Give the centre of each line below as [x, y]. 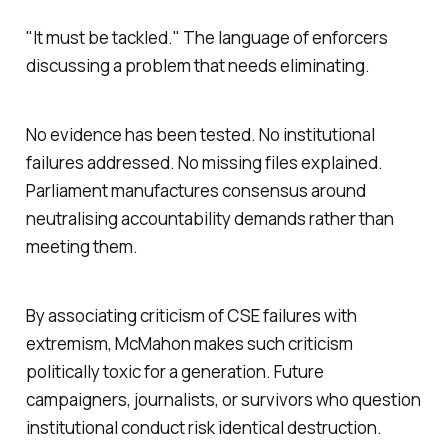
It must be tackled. [102, 37]
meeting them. [81, 246]
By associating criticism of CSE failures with [191, 315]
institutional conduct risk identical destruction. [203, 427]
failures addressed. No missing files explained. [204, 162]
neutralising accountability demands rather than [209, 218]
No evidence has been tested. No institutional [200, 134]
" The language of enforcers [280, 37]
